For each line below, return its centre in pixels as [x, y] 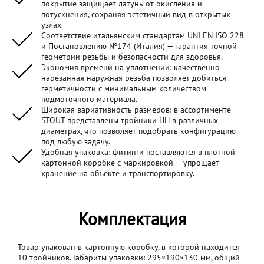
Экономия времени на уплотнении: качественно [131, 67]
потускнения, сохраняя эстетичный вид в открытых [136, 14]
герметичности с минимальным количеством [124, 89]
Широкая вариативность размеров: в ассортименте [136, 110]
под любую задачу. [76, 142]
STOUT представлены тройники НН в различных [130, 121]
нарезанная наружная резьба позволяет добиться [134, 78]
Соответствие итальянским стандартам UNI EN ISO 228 [143, 36]
